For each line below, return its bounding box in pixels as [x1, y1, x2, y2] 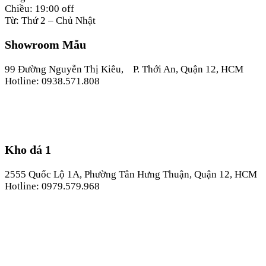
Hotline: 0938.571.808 [5, 75, 100, 87]
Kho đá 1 [5, 143, 51, 157]
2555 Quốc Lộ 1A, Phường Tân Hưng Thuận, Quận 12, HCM [5, 169, 257, 180]
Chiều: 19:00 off [5, 2, 74, 14]
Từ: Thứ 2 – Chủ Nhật [5, 14, 96, 26]
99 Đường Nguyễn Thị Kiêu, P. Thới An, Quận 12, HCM [5, 64, 243, 75]
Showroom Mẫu [5, 38, 86, 52]
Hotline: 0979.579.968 [5, 180, 100, 192]
